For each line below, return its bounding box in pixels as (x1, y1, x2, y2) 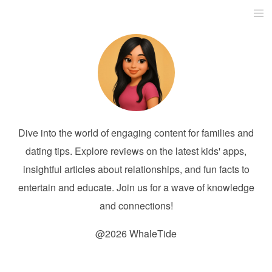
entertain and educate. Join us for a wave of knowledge (18, 180, 254, 194)
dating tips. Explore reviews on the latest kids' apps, (25, 144, 246, 158)
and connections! (99, 199, 173, 212)
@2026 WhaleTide (95, 226, 177, 240)
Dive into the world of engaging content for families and (18, 126, 254, 140)
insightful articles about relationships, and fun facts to (22, 162, 250, 176)
